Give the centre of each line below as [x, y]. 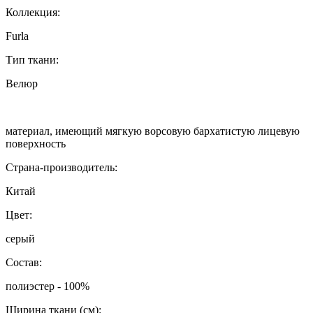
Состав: [24, 263]
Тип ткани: [32, 60]
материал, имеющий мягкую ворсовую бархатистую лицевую [153, 131]
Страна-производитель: [61, 168]
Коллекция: [33, 13]
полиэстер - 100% [48, 286]
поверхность [36, 144]
